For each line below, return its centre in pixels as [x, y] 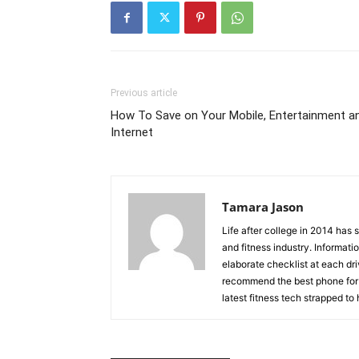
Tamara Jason [263, 207]
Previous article [144, 93]
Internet [132, 132]
